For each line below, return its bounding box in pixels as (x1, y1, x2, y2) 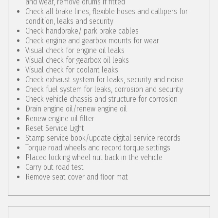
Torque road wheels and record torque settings (25, 143, 170, 152)
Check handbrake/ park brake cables (25, 26, 139, 36)
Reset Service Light (25, 124, 84, 133)
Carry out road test (25, 163, 84, 172)
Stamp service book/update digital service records (25, 133, 181, 143)
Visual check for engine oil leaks (25, 46, 125, 55)
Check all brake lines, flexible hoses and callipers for (25, 7, 188, 16)
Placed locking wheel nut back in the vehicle (25, 153, 163, 162)
